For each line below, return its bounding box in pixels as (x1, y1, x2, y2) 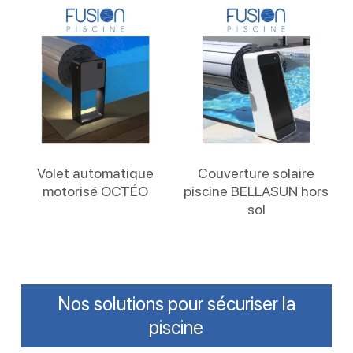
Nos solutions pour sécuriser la (57, 292, 295, 316)
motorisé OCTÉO (43, 183, 149, 200)
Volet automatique (37, 165, 154, 182)
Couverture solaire (198, 165, 315, 182)
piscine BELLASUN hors (184, 183, 329, 200)
